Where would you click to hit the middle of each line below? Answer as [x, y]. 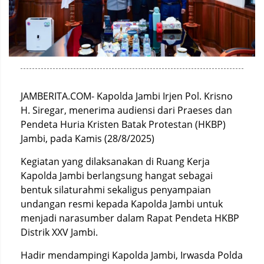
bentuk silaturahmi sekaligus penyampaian [116, 189]
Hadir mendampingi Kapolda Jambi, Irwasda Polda [132, 255]
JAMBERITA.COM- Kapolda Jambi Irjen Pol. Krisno [127, 96]
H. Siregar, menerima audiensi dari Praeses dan [126, 110]
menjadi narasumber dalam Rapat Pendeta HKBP [130, 218]
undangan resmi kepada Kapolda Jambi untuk [122, 204]
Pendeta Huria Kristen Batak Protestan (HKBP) [123, 124]
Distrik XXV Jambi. [59, 232]
